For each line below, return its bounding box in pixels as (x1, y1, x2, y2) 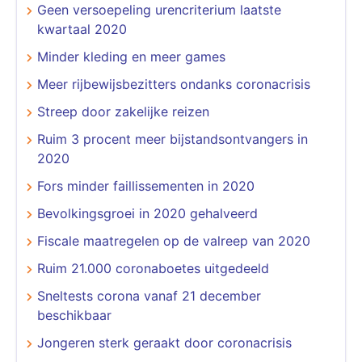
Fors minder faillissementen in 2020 (37, 177, 255, 194)
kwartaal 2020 (37, 20, 127, 37)
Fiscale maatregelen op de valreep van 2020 (37, 232, 310, 249)
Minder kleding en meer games (37, 48, 225, 65)
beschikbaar (37, 306, 112, 323)
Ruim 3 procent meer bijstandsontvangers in (37, 130, 308, 147)
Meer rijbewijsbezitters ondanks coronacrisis (37, 75, 310, 92)
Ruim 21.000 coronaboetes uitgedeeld (37, 259, 269, 276)
